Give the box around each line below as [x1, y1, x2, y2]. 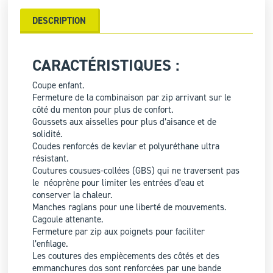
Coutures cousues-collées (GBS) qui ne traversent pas [32, 165, 240, 177]
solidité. [32, 128, 63, 141]
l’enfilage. [32, 238, 69, 250]
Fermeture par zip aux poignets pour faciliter [32, 225, 205, 238]
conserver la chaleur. [32, 189, 113, 202]
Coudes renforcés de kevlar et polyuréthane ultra [32, 140, 220, 153]
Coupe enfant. [32, 79, 85, 92]
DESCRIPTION [32, 15, 87, 27]
